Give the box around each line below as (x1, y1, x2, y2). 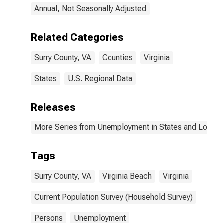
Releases (31, 101, 76, 113)
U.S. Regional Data (68, 74, 132, 83)
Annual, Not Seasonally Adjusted (34, 4, 146, 13)
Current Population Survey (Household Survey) (34, 192, 193, 202)
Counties (102, 53, 133, 62)
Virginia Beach (102, 171, 152, 181)
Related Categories (31, 31, 124, 43)
